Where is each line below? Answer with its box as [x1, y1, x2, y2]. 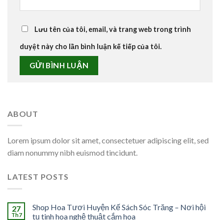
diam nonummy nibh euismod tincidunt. [7, 148, 137, 158]
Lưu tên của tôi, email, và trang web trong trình [34, 25, 191, 33]
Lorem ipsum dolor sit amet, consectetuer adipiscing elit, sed [7, 136, 209, 145]
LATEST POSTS [7, 172, 69, 182]
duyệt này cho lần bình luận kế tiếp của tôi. [20, 42, 162, 51]
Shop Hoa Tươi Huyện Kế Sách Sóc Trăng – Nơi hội [32, 202, 206, 212]
